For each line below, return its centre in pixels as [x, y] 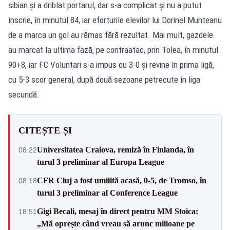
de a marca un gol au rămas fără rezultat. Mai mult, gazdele [111, 35]
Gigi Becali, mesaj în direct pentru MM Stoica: [118, 211]
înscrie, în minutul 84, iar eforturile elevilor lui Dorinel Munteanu [115, 20]
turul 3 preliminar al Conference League [107, 193]
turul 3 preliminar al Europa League [101, 162]
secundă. [24, 94]
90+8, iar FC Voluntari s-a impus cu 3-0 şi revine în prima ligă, [111, 64]
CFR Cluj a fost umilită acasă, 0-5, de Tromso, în [122, 180]
